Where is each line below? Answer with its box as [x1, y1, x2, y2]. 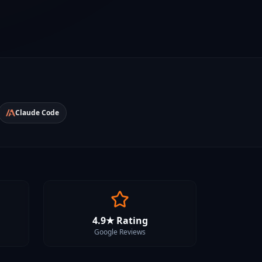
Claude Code [15, 108, 59, 118]
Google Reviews [94, 227, 146, 237]
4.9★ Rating [92, 214, 148, 227]
